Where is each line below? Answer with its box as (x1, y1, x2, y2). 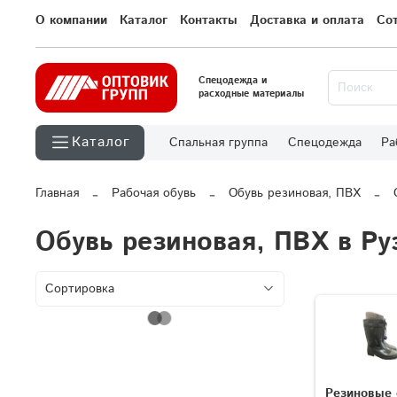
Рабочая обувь (112, 184, 196, 203)
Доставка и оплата (250, 12, 364, 30)
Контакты (180, 12, 237, 30)
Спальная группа (169, 134, 268, 152)
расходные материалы (198, 87, 304, 102)
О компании (35, 12, 107, 30)
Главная (35, 184, 79, 203)
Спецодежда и (198, 74, 268, 89)
